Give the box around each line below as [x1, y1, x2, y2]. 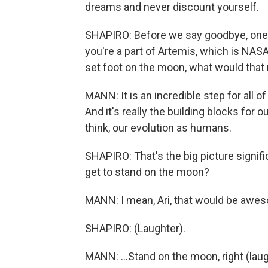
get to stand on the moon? [85, 166, 209, 178]
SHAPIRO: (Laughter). [85, 222, 185, 234]
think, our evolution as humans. [85, 121, 232, 134]
